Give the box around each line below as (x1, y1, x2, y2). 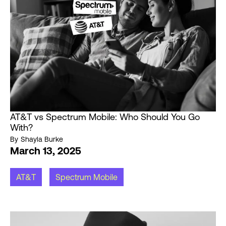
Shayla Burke (21, 135, 63, 144)
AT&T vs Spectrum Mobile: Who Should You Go (10, 111, 200, 123)
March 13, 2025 (10, 145, 81, 157)
